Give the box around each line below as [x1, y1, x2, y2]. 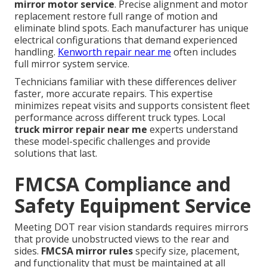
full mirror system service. [14, 57, 129, 70]
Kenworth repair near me [58, 45, 171, 58]
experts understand [147, 122, 238, 136]
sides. [14, 244, 41, 257]
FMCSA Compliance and [14, 170, 231, 197]
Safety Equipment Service [14, 192, 251, 218]
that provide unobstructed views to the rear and [14, 232, 229, 246]
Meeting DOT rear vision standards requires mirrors [14, 220, 249, 234]
